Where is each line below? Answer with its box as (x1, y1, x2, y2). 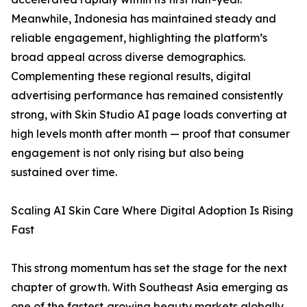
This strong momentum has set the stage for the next (11, 261, 287, 275)
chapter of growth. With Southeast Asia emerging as (11, 280, 288, 295)
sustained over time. (11, 165, 117, 180)
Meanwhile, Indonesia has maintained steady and (11, 12, 276, 26)
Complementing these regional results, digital (11, 69, 251, 84)
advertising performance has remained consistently (11, 88, 283, 103)
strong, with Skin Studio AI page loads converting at (11, 108, 287, 122)
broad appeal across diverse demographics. (11, 50, 245, 64)
